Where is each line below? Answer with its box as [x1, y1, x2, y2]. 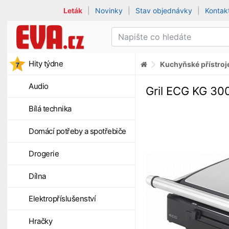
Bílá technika [29, 104, 72, 113]
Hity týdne [29, 59, 63, 68]
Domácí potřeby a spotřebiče [29, 126, 126, 136]
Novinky [95, 6, 123, 15]
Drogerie [29, 149, 59, 158]
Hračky [29, 216, 52, 226]
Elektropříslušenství [29, 194, 96, 203]
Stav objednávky [135, 6, 193, 15]
